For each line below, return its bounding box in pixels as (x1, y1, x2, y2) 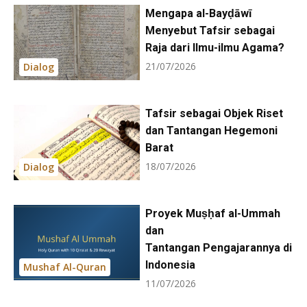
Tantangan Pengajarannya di (145, 241, 292, 255)
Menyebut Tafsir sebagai (145, 23, 275, 37)
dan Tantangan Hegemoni (145, 124, 278, 138)
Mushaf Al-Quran (23, 260, 106, 274)
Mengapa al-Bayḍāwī (145, 6, 251, 20)
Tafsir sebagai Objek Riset (145, 107, 283, 121)
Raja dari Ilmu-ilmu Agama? (145, 40, 284, 54)
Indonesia (145, 258, 195, 272)
